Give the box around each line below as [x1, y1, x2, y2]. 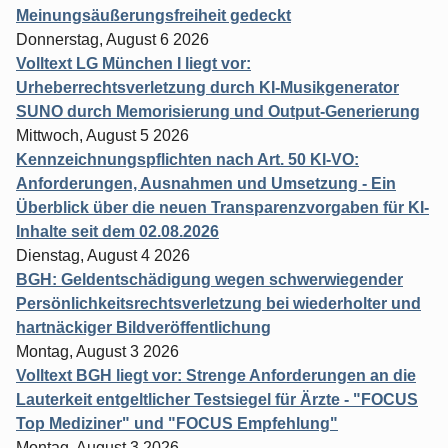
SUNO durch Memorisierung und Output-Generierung [16, 102, 420, 120]
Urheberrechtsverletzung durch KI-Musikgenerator [16, 78, 399, 96]
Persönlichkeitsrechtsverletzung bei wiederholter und [16, 294, 421, 312]
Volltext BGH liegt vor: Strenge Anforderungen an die [16, 366, 416, 384]
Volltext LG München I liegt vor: [16, 54, 251, 72]
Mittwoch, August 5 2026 [16, 126, 189, 144]
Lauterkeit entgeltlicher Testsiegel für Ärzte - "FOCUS [16, 390, 418, 408]
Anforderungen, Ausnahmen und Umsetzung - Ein [16, 174, 396, 192]
